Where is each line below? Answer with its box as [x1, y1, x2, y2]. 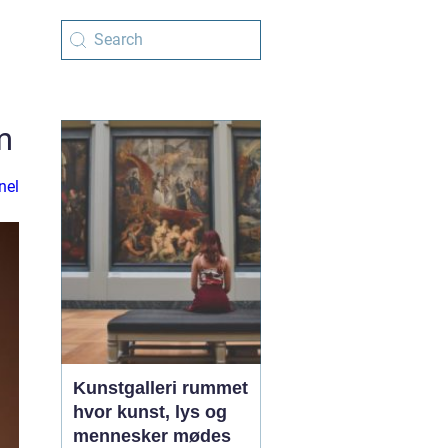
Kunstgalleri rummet [73, 378, 182, 398]
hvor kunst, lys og [73, 402, 227, 422]
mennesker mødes [73, 426, 231, 446]
